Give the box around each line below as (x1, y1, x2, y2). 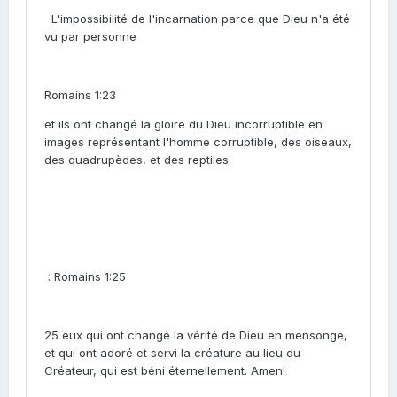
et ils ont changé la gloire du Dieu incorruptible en (44, 117, 323, 131)
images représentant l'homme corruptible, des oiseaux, (44, 135, 352, 149)
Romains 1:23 (44, 88, 116, 102)
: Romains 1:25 (48, 269, 126, 284)
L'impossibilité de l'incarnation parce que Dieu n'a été (51, 12, 350, 26)
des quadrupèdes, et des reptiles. (44, 152, 231, 167)
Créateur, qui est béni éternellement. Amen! (44, 363, 285, 378)
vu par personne (44, 29, 136, 43)
